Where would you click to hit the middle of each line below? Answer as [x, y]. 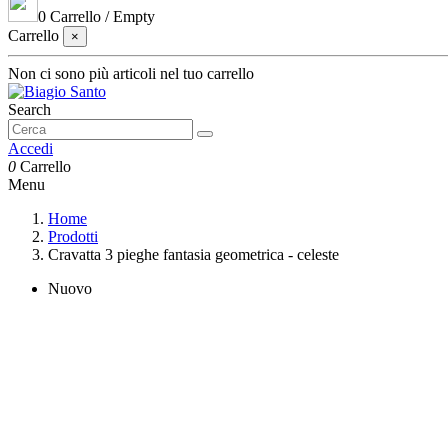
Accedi [30, 148]
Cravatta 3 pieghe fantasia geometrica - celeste [193, 254]
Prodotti [73, 236]
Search [29, 109]
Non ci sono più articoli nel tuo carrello [131, 73]
